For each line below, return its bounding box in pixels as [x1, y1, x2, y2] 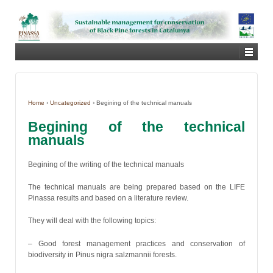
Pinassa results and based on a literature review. [28, 194, 188, 203]
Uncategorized [50, 99, 91, 107]
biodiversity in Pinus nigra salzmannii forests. [28, 250, 177, 259]
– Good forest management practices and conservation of [28, 239, 245, 248]
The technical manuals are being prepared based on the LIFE [28, 183, 245, 192]
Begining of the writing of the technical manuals [28, 160, 184, 169]
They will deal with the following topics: [28, 216, 156, 225]
